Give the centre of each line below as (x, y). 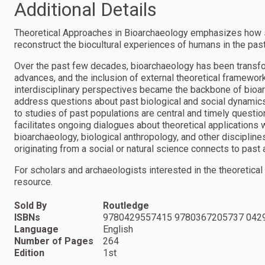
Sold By (30, 205)
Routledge (126, 205)
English (118, 229)
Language (36, 229)
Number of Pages (54, 241)
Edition (29, 253)
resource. (33, 182)
